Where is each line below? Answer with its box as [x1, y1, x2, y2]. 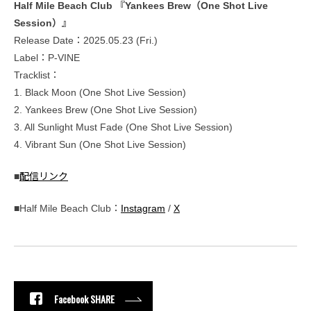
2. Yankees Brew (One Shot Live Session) [14, 104, 197, 116]
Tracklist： [14, 69, 60, 81]
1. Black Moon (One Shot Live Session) [14, 87, 186, 99]
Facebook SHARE [54, 291, 115, 306]
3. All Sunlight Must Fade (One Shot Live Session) [14, 121, 233, 133]
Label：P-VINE [14, 52, 80, 64]
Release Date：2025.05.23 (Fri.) [14, 35, 158, 47]
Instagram [121, 203, 165, 215]
